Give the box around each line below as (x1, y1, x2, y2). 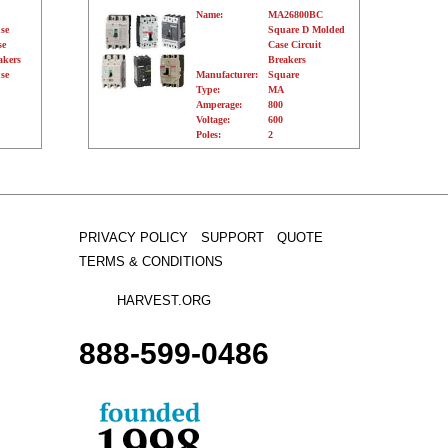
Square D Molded (268, 24, 346, 36)
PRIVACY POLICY (78, 230, 188, 246)
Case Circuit (268, 39, 322, 51)
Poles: (196, 129, 222, 141)
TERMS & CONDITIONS (78, 254, 223, 270)
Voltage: (196, 114, 231, 126)
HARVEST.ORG (116, 293, 211, 309)
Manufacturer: (196, 69, 259, 81)
